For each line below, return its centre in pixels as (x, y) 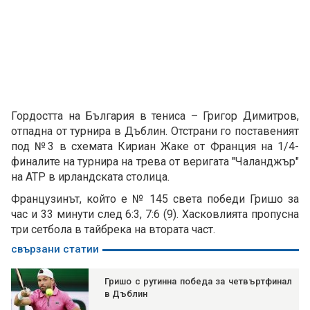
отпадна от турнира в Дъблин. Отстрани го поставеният (155, 131)
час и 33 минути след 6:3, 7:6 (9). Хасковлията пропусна (155, 215)
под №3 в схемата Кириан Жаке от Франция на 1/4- (155, 147)
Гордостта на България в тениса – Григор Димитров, (155, 116)
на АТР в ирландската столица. (90, 177)
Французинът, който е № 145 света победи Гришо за (155, 199)
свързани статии (55, 249)
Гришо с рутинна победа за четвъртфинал (198, 282)
